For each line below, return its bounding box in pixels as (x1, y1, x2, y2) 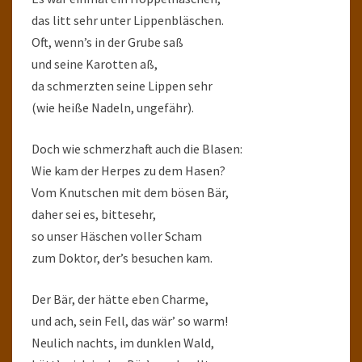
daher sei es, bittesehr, (32, 206, 156, 222)
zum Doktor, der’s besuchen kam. (32, 250, 213, 266)
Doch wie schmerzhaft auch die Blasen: (32, 141, 242, 157)
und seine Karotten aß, (32, 56, 158, 72)
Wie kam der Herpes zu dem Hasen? (32, 162, 225, 179)
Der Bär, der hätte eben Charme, (32, 291, 208, 307)
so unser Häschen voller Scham (32, 228, 202, 244)
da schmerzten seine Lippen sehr (32, 78, 213, 94)
